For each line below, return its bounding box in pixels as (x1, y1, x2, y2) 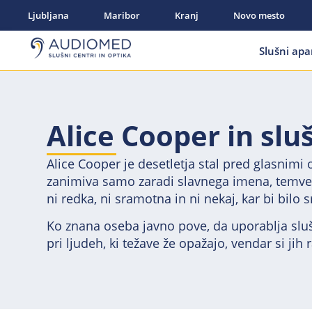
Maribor (104, 9, 141, 22)
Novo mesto (233, 9, 286, 22)
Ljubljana (28, 9, 70, 22)
